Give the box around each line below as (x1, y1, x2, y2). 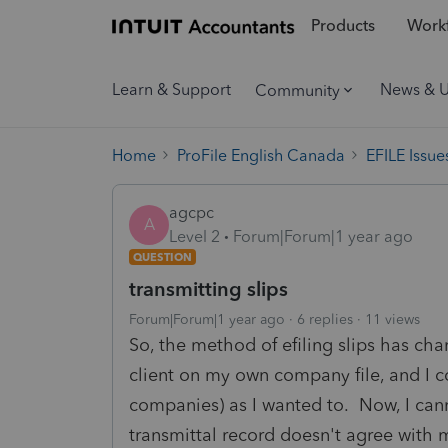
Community (255, 80, 340, 100)
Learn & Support (112, 80, 231, 99)
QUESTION (133, 249, 192, 264)
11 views (365, 310, 420, 328)
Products (310, 16, 375, 36)
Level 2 (169, 226, 220, 246)
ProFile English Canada (177, 145, 345, 165)
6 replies (297, 310, 353, 328)
